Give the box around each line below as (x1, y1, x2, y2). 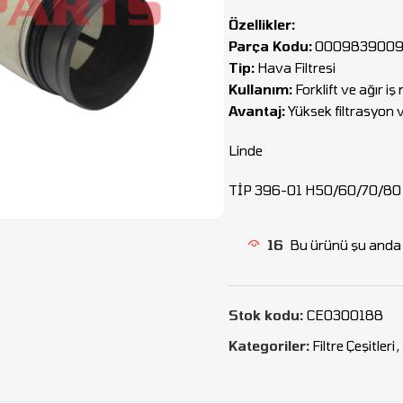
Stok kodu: (228, 307, 307, 323)
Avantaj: (228, 103, 285, 119)
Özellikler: (228, 16, 295, 32)
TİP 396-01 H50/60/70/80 (228, 182, 401, 198)
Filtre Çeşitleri (312, 337, 395, 354)
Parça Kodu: (228, 38, 312, 54)
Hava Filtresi (255, 59, 336, 76)
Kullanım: (228, 81, 292, 97)
